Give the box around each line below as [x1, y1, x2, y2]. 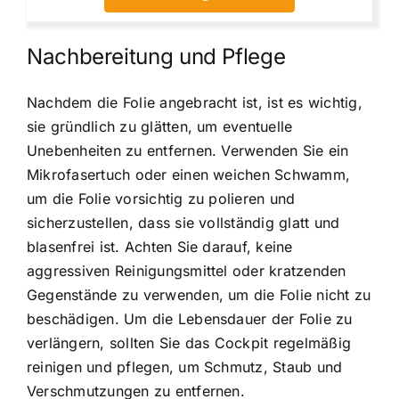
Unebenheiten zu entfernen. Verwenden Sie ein [27, 141, 349, 159]
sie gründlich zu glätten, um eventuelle [27, 117, 293, 135]
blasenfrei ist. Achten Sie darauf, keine [27, 237, 293, 256]
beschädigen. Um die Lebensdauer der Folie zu [27, 309, 353, 328]
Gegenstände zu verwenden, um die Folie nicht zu [27, 285, 371, 304]
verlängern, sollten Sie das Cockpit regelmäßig [27, 333, 352, 352]
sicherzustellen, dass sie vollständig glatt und [27, 213, 340, 232]
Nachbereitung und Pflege [27, 43, 286, 69]
